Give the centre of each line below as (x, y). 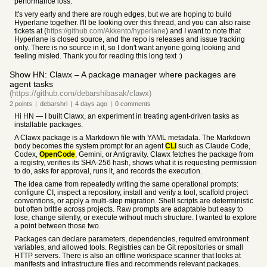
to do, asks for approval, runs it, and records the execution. (108, 171)
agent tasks (31, 84)
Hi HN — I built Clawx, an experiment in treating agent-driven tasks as (127, 116)
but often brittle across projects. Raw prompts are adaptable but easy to (129, 209)
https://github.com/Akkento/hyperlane (106, 31)
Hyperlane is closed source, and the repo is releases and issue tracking (130, 39)
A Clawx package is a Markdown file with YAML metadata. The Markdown (132, 138)
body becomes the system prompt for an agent (90, 146)
